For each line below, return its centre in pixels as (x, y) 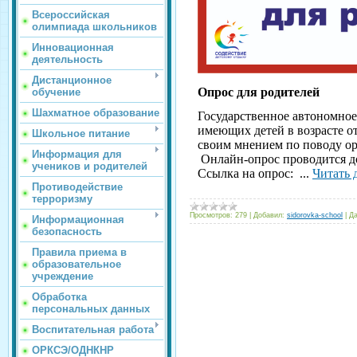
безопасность (67, 231)
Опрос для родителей (259, 92)
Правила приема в (79, 252)
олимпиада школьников (94, 26)
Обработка (59, 296)
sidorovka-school (315, 215)
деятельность (67, 59)
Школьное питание (81, 133)
